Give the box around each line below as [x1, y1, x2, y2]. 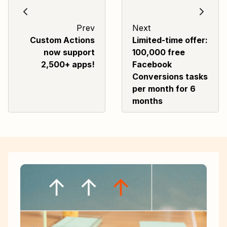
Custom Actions [30, 35, 95, 46]
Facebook [132, 59, 172, 70]
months [132, 96, 163, 106]
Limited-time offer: [132, 35, 208, 46]
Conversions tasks [132, 71, 208, 82]
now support [44, 47, 95, 58]
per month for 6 [132, 84, 196, 94]
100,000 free [132, 47, 185, 58]
